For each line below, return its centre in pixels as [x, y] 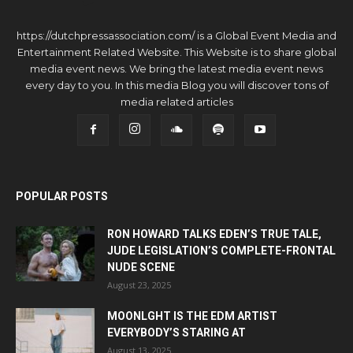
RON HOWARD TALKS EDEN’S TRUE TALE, [214, 234]
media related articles [176, 102]
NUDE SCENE [141, 268]
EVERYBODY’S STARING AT [176, 333]
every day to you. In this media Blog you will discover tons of [176, 85]
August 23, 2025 [139, 285]
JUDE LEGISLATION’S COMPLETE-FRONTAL [221, 251]
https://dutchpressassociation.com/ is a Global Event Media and [176, 36]
